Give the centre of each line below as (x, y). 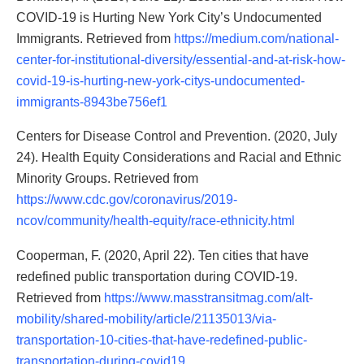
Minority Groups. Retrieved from (107, 179)
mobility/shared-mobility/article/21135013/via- (146, 318)
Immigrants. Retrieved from (95, 39)
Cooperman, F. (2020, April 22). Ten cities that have (162, 255)
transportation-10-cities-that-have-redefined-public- (162, 340)
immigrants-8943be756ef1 (92, 102)
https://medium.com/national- (256, 39)
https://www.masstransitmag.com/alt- (208, 297)
